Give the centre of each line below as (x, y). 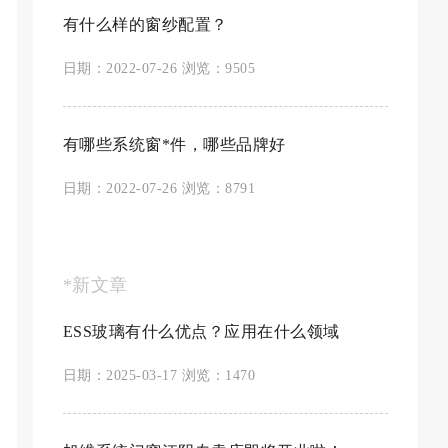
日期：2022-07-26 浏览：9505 (159, 68)
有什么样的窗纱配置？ (145, 24)
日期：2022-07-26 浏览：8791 (159, 188)
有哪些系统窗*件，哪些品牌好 (174, 144)
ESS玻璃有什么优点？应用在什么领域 (201, 331)
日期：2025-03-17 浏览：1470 (159, 375)
